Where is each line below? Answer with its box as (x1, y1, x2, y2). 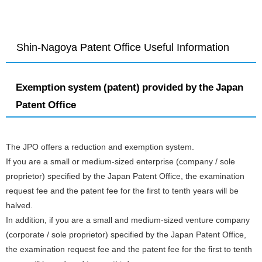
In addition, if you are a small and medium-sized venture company (6, 215, 250, 224)
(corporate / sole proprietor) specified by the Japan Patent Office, (6, 230, 246, 239)
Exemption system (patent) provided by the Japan (15, 82, 243, 92)
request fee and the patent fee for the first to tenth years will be (6, 186, 239, 195)
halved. (6, 201, 33, 209)
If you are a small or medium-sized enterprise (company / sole (6, 157, 235, 166)
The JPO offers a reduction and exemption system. (6, 142, 194, 151)
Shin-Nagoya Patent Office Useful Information (16, 42, 230, 53)
